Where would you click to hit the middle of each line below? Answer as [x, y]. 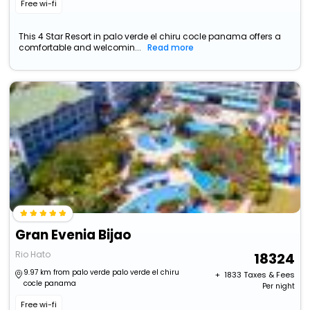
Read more [171, 48]
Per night [278, 286]
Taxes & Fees [269, 275]
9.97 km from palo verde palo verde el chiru [102, 273]
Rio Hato [33, 255]
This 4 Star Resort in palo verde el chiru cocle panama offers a [150, 37]
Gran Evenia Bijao [74, 235]
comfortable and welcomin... [80, 48]
